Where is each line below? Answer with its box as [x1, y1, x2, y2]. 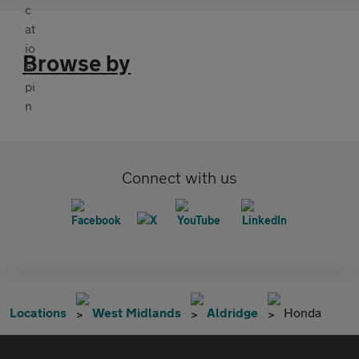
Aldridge [207, 304, 258, 320]
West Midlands [92, 304, 181, 320]
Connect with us [122, 167, 237, 187]
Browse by [22, 49, 131, 76]
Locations [10, 304, 67, 320]
